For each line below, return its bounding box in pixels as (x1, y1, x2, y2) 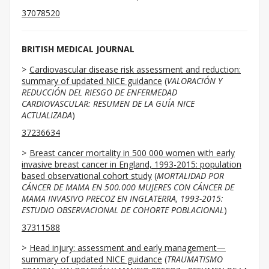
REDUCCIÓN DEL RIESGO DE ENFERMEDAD (22, 86, 177, 98)
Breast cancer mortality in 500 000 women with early (29, 147, 235, 159)
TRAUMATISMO (167, 253, 223, 265)
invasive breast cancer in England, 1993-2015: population (22, 159, 241, 170)
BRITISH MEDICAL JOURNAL (22, 43, 134, 55)
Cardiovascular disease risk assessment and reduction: (29, 64, 241, 75)
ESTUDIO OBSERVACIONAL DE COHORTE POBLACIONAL (22, 204, 224, 216)
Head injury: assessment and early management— (29, 242, 226, 253)
